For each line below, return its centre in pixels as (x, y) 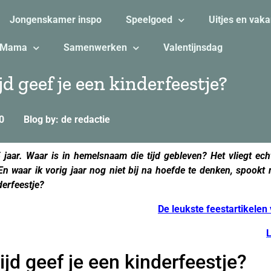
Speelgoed (149, 20)
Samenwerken (95, 47)
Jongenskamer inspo (55, 20)
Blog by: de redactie (67, 119)
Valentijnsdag (193, 47)
